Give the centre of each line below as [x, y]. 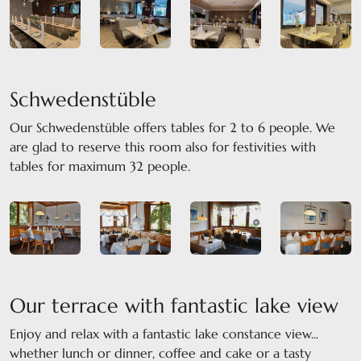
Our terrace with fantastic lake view [174, 306]
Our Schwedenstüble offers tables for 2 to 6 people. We [172, 128]
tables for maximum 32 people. [100, 166]
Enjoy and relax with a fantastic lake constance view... [164, 334]
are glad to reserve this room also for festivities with [163, 147]
